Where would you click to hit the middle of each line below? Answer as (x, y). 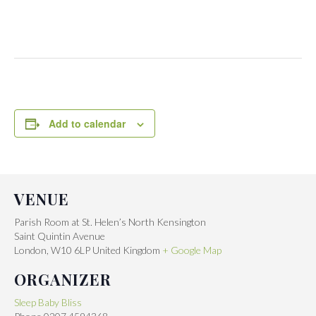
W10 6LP (71, 250)
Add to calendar (87, 124)
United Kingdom (126, 250)
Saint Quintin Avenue (60, 236)
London (30, 250)
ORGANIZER (63, 280)
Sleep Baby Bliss (48, 303)
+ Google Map (192, 250)
